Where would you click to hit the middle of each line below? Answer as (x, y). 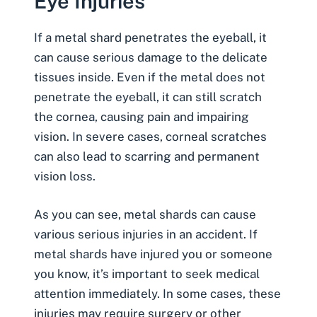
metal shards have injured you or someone (153, 254)
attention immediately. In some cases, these (157, 293)
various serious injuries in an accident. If (146, 234)
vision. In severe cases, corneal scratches (150, 137)
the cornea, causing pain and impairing (142, 117)
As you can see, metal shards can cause (145, 214)
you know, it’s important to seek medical (147, 273)
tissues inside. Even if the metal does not (150, 77)
